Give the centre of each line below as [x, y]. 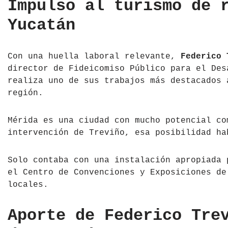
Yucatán [41, 25]
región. [25, 93]
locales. [28, 185]
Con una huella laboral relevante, [94, 57]
